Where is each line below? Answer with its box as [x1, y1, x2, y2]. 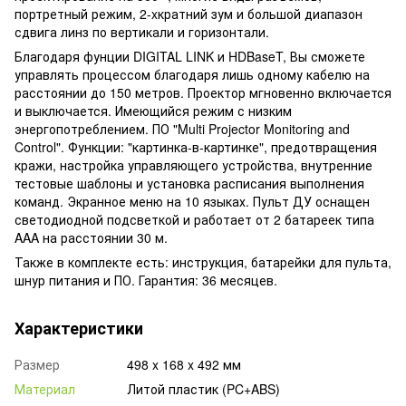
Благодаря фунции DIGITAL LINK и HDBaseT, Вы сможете [14, 46, 365, 65]
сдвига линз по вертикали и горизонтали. [14, 22, 269, 41]
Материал [14, 379, 75, 398]
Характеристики [14, 315, 143, 340]
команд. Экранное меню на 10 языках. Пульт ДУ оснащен [14, 191, 370, 210]
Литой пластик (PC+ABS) [127, 379, 280, 398]
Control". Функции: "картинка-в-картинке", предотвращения [14, 137, 377, 156]
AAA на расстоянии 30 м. [14, 227, 168, 246]
